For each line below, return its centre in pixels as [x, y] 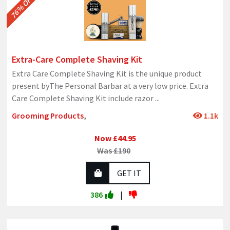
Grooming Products [48, 116]
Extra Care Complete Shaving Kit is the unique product [107, 74]
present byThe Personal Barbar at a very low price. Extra [110, 86]
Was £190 [114, 151]
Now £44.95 [115, 138]
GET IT [129, 173]
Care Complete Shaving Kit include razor [83, 98]
